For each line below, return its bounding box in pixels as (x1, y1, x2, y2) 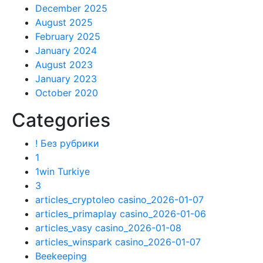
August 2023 (35, 59, 93, 70)
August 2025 (35, 16, 93, 28)
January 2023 (35, 73, 97, 85)
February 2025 (35, 31, 100, 42)
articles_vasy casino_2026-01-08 (35, 222, 181, 234)
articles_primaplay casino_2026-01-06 (35, 208, 206, 220)
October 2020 (35, 87, 98, 99)
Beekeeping (35, 250, 87, 262)
